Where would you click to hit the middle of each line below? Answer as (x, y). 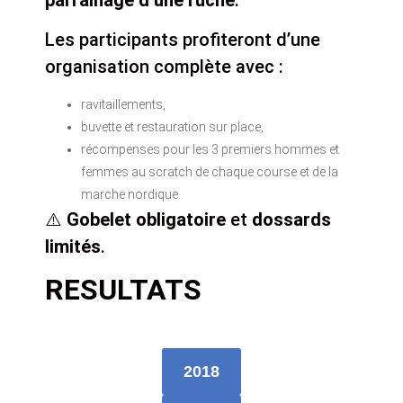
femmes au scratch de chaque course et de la (210, 171)
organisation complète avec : (164, 67)
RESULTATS (123, 290)
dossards (291, 219)
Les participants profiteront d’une (183, 40)
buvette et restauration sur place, (172, 126)
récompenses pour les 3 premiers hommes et (210, 149)
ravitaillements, (123, 104)
